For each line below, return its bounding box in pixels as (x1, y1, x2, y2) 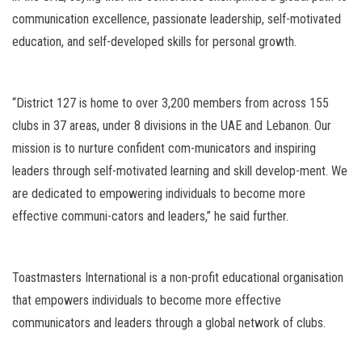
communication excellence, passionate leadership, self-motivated (12, 11, 341, 27)
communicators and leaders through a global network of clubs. (12, 315, 326, 331)
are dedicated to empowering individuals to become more (12, 186, 305, 202)
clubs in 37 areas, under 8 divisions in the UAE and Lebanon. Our (12, 118, 331, 134)
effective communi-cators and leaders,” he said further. (12, 208, 288, 225)
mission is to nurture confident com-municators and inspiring (12, 141, 316, 157)
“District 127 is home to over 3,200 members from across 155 (12, 95, 329, 112)
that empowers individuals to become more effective (12, 293, 281, 309)
